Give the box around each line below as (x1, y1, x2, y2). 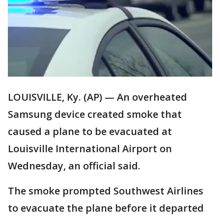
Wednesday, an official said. (8, 159, 140, 173)
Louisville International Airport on (8, 142, 172, 156)
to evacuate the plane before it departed (8, 201, 204, 215)
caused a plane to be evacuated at (8, 125, 172, 138)
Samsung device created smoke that (8, 108, 182, 121)
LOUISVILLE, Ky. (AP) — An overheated (8, 90, 187, 104)
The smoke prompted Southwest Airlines (8, 184, 203, 198)
